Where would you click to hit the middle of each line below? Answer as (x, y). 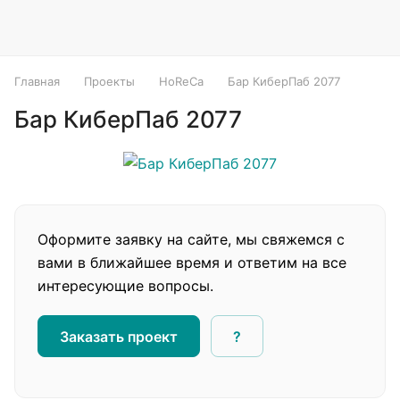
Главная (37, 81)
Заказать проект (119, 336)
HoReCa (181, 81)
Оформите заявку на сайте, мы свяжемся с (191, 239)
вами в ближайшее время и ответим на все (192, 262)
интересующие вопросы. (125, 286)
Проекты (109, 81)
